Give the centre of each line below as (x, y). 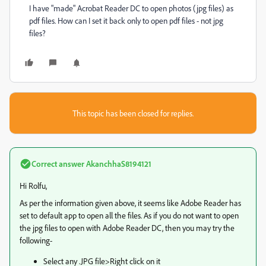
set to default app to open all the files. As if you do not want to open (129, 215)
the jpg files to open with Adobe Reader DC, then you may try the (127, 228)
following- (36, 240)
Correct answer (58, 164)
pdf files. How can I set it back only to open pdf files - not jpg (126, 20)
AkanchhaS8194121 (118, 164)
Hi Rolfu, (33, 186)
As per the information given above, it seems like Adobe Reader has (130, 203)
